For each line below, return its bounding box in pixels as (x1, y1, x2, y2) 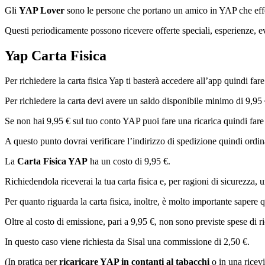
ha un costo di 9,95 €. (88, 156, 170, 166)
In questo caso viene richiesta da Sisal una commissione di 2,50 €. (5, 236, 250, 247)
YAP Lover (19, 5, 64, 15)
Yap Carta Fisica (5, 47, 106, 63)
